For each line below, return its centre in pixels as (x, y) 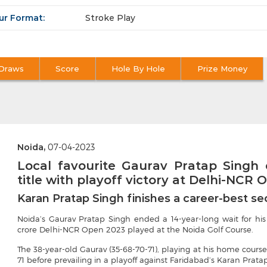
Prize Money (222, 69)
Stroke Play (110, 18)
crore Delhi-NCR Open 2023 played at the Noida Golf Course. (135, 230)
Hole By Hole (139, 69)
